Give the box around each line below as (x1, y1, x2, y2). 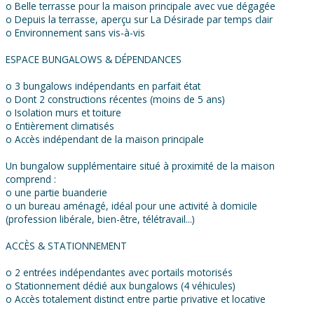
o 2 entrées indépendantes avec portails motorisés (6, 266, 233, 280)
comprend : (6, 172, 56, 186)
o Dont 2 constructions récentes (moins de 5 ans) (6, 93, 225, 107)
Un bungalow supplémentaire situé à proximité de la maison (6, 159, 275, 173)
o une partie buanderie (6, 186, 107, 200)
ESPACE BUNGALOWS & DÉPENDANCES (6, 53, 182, 67)
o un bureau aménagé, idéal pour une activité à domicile (6, 199, 257, 213)
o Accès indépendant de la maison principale (6, 132, 204, 146)
